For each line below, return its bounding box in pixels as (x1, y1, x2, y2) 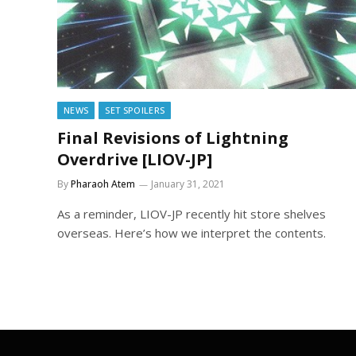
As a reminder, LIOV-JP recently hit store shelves (57, 205, 326, 222)
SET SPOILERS (105, 103, 165, 116)
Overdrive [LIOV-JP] (57, 148, 212, 170)
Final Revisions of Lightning (57, 126, 288, 149)
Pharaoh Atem (71, 176, 135, 191)
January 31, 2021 (151, 176, 225, 191)
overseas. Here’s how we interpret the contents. (57, 224, 326, 241)
